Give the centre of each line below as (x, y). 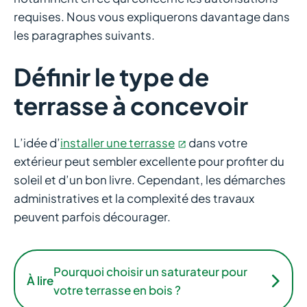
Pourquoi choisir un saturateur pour (150, 271)
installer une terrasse (118, 142)
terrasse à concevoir (131, 105)
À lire (40, 281)
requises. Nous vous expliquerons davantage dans (152, 17)
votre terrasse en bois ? (117, 290)
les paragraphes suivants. (84, 35)
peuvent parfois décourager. (92, 216)
